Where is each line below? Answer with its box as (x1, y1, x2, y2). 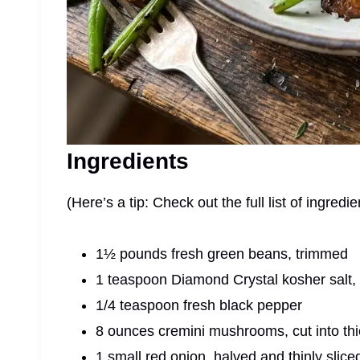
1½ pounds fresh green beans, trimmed (96, 245, 348, 262)
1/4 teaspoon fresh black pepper (96, 297, 302, 313)
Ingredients (67, 148, 189, 174)
